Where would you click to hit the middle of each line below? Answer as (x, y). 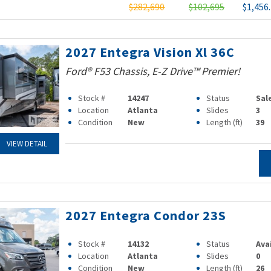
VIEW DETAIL (27, 144)
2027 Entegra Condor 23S (145, 215)
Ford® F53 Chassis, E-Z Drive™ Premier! (152, 71)
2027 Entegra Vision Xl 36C (150, 52)
